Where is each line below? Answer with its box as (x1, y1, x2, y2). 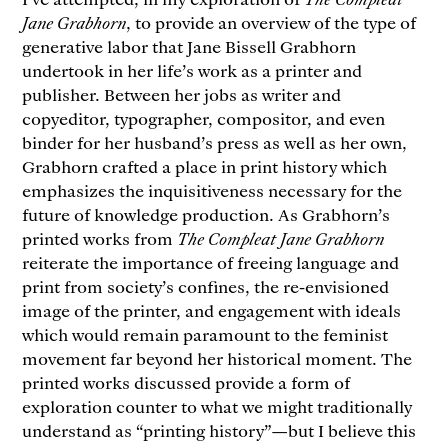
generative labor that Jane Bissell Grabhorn (22, 34, 357, 57)
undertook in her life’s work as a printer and (22, 58, 363, 81)
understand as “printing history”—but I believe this (22, 418, 417, 441)
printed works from (22, 226, 178, 249)
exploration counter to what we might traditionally (22, 394, 413, 417)
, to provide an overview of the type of (126, 10, 417, 33)
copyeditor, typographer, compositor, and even (22, 106, 386, 129)
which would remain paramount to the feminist (22, 322, 389, 345)
